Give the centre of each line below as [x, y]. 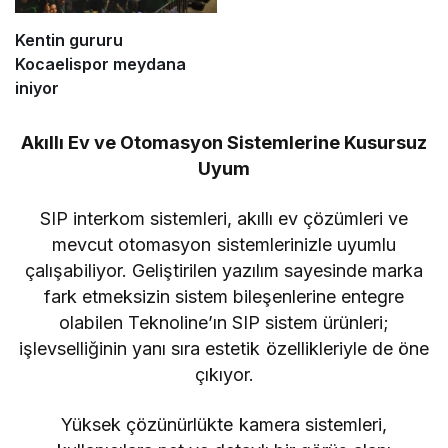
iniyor [37, 87]
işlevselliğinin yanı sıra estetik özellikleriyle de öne [224, 348]
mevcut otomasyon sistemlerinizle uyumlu [224, 244]
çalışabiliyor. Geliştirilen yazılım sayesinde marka [224, 270]
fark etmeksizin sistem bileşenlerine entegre [224, 296]
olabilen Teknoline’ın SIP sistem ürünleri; [224, 322]
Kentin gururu [69, 39]
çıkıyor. [224, 374]
